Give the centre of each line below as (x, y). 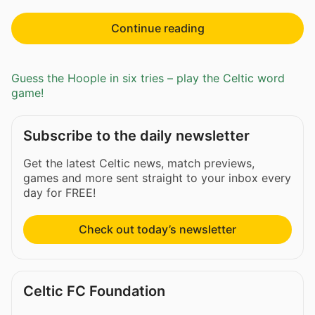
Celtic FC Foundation (94, 291)
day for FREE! (59, 193)
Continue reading (157, 28)
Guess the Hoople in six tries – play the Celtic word (148, 78)
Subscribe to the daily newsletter (136, 136)
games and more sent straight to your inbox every (157, 178)
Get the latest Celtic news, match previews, (139, 163)
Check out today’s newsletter (157, 230)
